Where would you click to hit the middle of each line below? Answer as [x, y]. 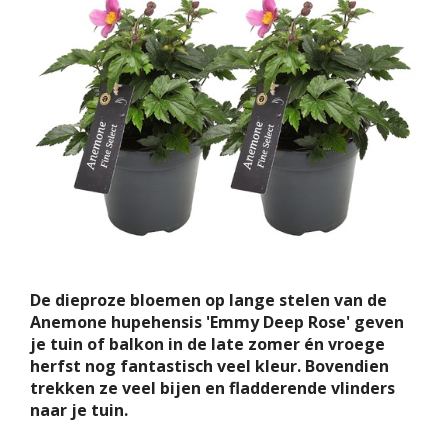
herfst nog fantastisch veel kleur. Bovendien [209, 366]
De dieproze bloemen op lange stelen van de [208, 300]
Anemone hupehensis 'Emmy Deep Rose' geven [217, 322]
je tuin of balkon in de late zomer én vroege [207, 344]
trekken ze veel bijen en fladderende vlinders [212, 388]
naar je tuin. [79, 410]
